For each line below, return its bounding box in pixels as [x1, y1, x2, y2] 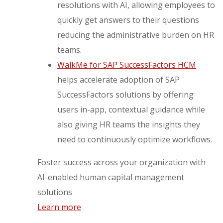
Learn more [37, 202, 82, 213]
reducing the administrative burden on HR [57, 29, 215, 41]
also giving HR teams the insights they [57, 119, 201, 130]
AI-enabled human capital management [37, 172, 185, 183]
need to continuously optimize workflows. [57, 134, 213, 145]
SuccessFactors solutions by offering [57, 89, 194, 101]
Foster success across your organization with [37, 157, 206, 168]
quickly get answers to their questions [57, 14, 200, 26]
